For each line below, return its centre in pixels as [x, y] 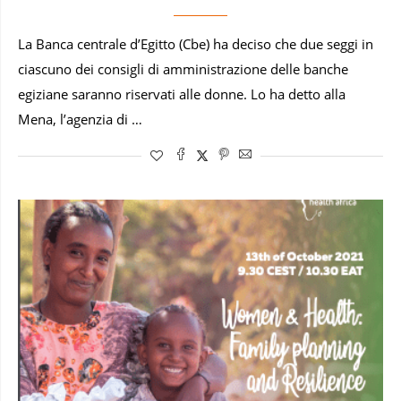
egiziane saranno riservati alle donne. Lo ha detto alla [182, 95]
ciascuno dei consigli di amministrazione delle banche [183, 70]
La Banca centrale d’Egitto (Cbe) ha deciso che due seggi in [196, 45]
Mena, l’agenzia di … [80, 120]
